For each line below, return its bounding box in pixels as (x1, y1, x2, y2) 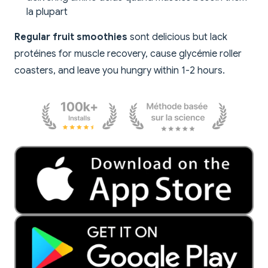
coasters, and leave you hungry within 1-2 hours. (14, 65, 225, 77)
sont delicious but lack (127, 31, 227, 44)
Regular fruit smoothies (14, 31, 127, 44)
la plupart (26, 6, 68, 19)
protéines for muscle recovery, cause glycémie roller (14, 48, 242, 60)
